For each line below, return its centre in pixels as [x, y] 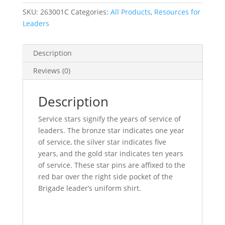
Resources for [177, 12]
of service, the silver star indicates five [102, 142]
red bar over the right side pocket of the [105, 177]
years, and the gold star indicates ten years [110, 153]
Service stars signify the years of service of [109, 119]
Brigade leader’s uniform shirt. [89, 188]
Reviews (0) [51, 71]
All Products [130, 12]
